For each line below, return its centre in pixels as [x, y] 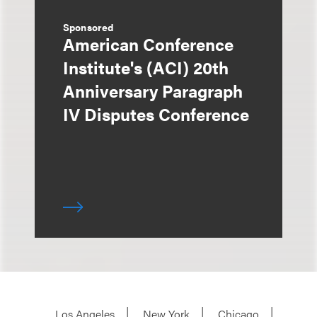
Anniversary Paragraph [153, 91]
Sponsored [88, 27]
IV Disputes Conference [156, 114]
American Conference [148, 44]
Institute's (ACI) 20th [146, 67]
